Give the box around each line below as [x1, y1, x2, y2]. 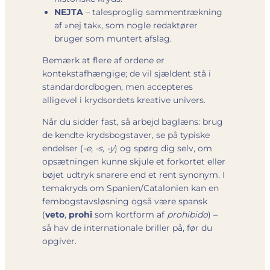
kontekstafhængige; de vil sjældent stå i [42, 67, 211, 79]
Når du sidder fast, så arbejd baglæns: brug [42, 116, 223, 127]
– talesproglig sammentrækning [83, 6, 222, 17]
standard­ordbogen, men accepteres [42, 81, 193, 92]
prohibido [167, 209, 208, 220]
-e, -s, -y [83, 142, 115, 154]
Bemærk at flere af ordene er [42, 54, 165, 66]
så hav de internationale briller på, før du [42, 222, 212, 233]
